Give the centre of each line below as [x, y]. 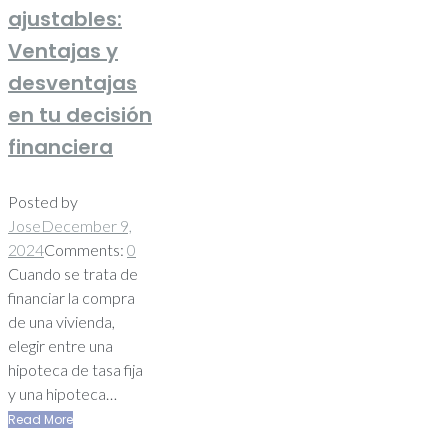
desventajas [72, 82]
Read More [40, 419]
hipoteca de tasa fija [75, 369]
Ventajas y [63, 50]
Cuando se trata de [73, 273]
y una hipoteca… [62, 393]
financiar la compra [71, 297]
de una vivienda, [61, 321]
